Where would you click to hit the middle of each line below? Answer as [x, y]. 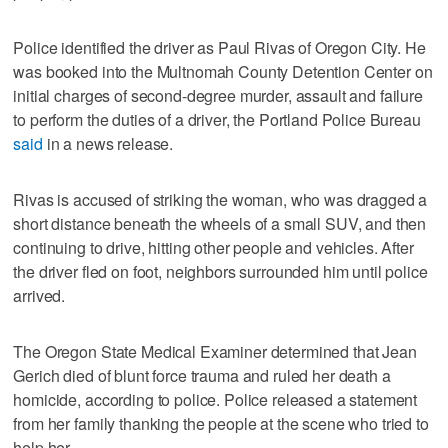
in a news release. [108, 143]
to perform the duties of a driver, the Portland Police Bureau [217, 119]
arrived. [39, 295]
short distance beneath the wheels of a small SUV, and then [220, 223]
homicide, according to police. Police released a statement [215, 399]
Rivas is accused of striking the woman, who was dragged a [220, 199]
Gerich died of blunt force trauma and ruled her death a [202, 375]
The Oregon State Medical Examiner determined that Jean [215, 351]
